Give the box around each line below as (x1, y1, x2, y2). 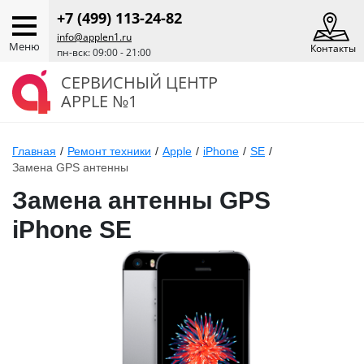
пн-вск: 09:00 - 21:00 (57, 45, 151, 59)
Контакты (310, 41, 356, 55)
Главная (12, 145, 56, 158)
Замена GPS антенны (12, 161, 128, 174)
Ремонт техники (67, 145, 151, 158)
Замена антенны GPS (12, 187, 271, 214)
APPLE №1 (61, 90, 137, 112)
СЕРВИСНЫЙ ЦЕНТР (61, 71, 218, 93)
